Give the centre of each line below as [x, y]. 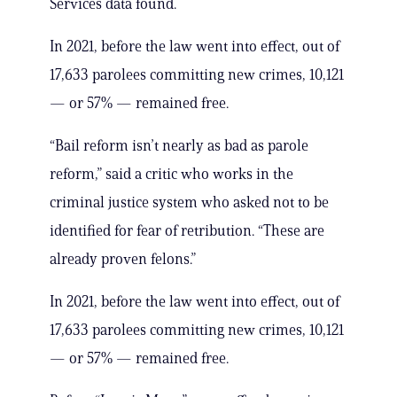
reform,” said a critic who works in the [171, 174]
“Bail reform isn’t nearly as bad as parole [179, 146]
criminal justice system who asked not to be [189, 202]
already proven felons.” [123, 259]
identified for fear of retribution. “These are [187, 231]
